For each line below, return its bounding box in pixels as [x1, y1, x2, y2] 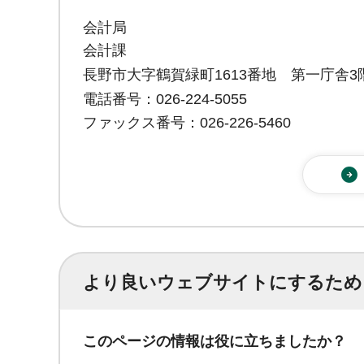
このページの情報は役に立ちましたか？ [83, 333, 346, 350]
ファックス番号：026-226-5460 [83, 115, 291, 132]
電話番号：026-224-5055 [83, 90, 247, 107]
